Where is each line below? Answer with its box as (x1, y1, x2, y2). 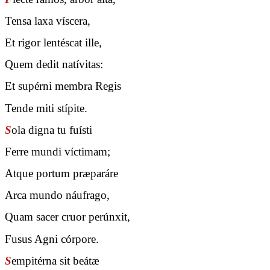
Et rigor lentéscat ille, (5, 36, 102, 49)
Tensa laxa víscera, (5, 14, 90, 27)
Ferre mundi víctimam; (5, 145, 110, 158)
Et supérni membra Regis (5, 80, 121, 93)
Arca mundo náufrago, (5, 189, 110, 202)
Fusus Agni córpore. (5, 232, 99, 245)
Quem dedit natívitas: (5, 58, 103, 71)
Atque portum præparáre (5, 167, 118, 180)
